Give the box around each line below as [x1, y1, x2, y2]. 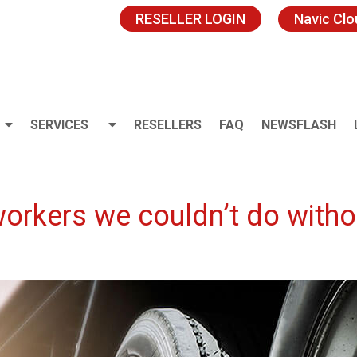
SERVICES [30, 117, 88, 133]
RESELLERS [134, 117, 202, 133]
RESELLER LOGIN [135, 10, 245, 27]
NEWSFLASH [261, 117, 336, 133]
